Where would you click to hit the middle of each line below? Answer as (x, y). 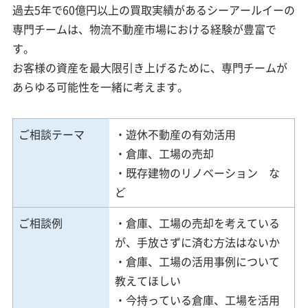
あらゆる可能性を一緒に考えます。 (101, 87)
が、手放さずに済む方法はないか (198, 242)
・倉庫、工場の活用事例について (198, 262)
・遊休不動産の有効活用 (176, 134)
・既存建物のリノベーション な (198, 173)
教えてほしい (148, 281)
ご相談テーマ (52, 134)
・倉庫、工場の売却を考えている (198, 223)
